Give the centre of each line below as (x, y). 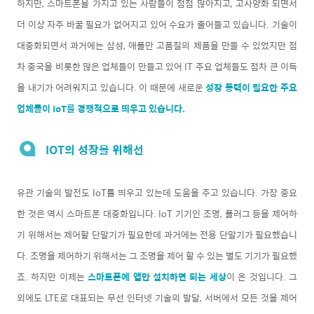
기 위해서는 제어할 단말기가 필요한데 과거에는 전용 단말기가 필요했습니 (157, 234)
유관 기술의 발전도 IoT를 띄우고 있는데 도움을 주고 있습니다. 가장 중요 (157, 192)
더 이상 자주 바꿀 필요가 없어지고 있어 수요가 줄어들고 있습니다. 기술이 (157, 24)
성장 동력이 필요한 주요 (252, 87)
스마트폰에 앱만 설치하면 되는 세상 (155, 276)
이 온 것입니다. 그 (262, 276)
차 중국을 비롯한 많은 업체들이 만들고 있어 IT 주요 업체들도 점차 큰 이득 (157, 66)
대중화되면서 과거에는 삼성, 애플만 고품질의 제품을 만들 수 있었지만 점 (157, 45)
